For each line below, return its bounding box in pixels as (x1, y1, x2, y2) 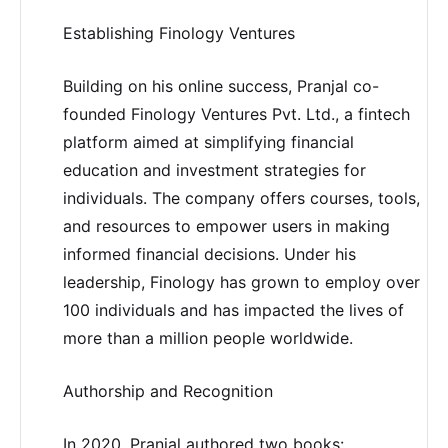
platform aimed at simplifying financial (62, 131, 354, 152)
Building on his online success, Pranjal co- (62, 75, 379, 96)
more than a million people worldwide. (62, 327, 353, 348)
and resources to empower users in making (62, 215, 390, 236)
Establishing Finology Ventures (62, 22, 295, 43)
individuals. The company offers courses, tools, (62, 187, 420, 208)
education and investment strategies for (62, 159, 366, 180)
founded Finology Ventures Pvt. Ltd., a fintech (62, 103, 410, 124)
